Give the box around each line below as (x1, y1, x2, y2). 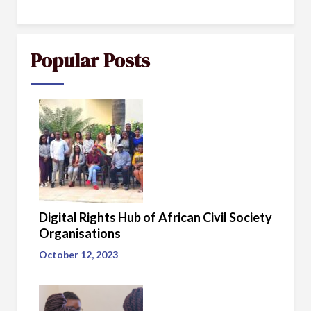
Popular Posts (31, 47, 150, 74)
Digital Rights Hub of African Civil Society (39, 209, 272, 225)
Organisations (39, 225, 121, 241)
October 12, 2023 (39, 248, 118, 260)
